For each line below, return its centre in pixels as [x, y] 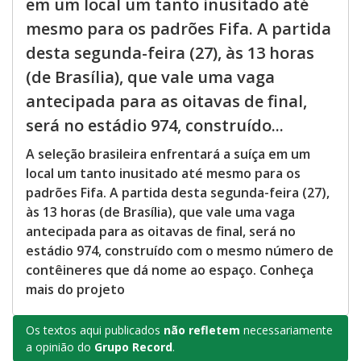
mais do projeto [75, 290]
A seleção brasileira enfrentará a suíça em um [168, 154]
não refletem [202, 330]
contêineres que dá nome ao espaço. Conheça [170, 270]
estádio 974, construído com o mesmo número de [180, 251]
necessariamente [286, 330]
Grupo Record [132, 347]
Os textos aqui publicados [95, 330]
